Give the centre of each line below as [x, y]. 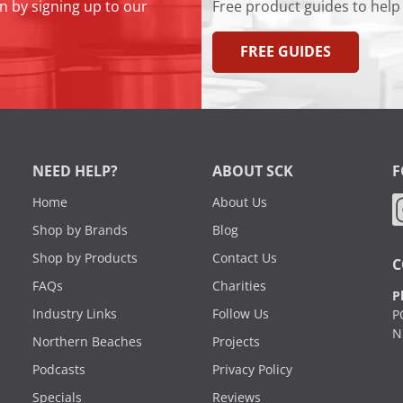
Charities [239, 287]
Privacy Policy [252, 370]
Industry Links [75, 314]
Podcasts [59, 370]
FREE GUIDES [286, 52]
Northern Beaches [87, 342]
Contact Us [245, 259]
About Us [240, 203]
